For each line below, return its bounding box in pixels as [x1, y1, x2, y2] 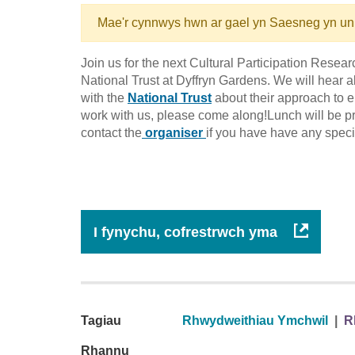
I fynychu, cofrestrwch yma [94, 223, 281, 240]
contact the [81, 125, 142, 139]
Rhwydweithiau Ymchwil [182, 313, 328, 327]
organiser [142, 125, 206, 139]
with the [81, 90, 128, 105]
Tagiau [81, 313, 121, 327]
